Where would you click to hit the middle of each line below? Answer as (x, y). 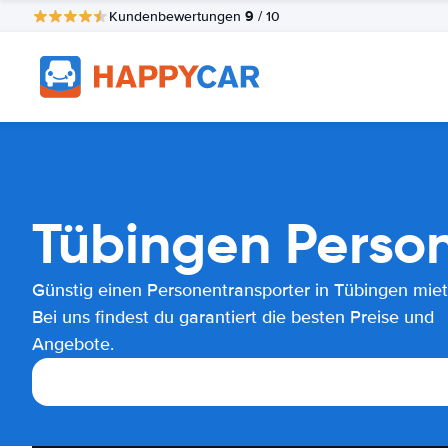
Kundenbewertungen (177, 16)
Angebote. (73, 344)
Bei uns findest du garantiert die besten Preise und (233, 317)
